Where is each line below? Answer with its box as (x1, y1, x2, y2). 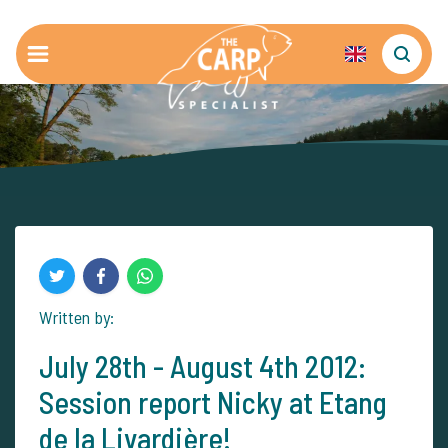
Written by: (39, 306, 114, 328)
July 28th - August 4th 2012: (39, 348, 366, 384)
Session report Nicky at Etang (39, 384, 387, 420)
